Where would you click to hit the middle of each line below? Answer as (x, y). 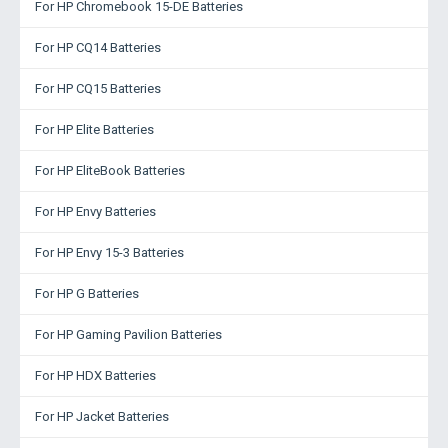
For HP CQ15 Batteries (98, 88)
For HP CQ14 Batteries (98, 47)
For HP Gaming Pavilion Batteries (128, 334)
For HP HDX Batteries (95, 375)
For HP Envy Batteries (95, 211)
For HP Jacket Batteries (102, 416)
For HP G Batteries (87, 293)
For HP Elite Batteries (94, 129)
